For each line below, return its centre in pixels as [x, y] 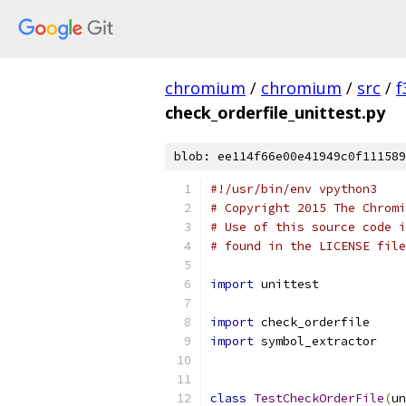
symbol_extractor [315, 341]
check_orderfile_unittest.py [275, 112]
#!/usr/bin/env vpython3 [294, 189]
